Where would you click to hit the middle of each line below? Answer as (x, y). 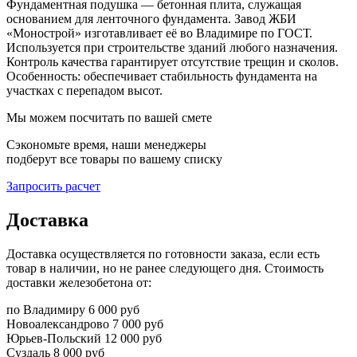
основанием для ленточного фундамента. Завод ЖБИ (151, 18)
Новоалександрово (58, 324)
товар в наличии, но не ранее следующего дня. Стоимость (165, 268)
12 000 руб (133, 338)
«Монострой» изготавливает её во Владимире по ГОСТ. (159, 33)
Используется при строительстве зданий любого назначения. (172, 47)
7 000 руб (138, 324)
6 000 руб (114, 309)
